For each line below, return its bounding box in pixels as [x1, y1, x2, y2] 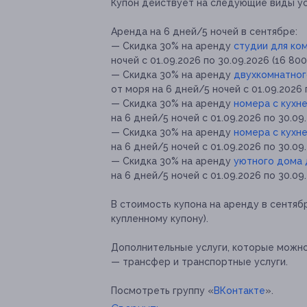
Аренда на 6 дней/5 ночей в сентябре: [111, 26, 297, 37]
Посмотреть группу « [111, 285, 214, 296]
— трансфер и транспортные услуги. [111, 256, 288, 267]
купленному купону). [111, 213, 208, 224]
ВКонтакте [214, 285, 265, 296]
